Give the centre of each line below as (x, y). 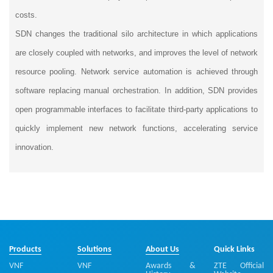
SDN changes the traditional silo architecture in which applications (136, 34)
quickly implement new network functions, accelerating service (136, 128)
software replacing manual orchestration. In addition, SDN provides (136, 90)
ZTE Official (239, 266)
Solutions (94, 250)
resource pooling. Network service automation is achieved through (136, 72)
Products (25, 250)
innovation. (34, 147)
